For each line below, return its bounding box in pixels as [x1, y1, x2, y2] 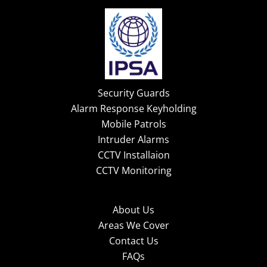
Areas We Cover [98, 219, 169, 232]
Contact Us [108, 234, 159, 248]
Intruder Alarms [98, 133, 169, 147]
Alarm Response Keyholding [70, 102, 197, 116]
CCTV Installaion [97, 148, 170, 162]
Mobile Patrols [101, 117, 166, 131]
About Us [113, 203, 154, 217]
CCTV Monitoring [95, 164, 172, 178]
